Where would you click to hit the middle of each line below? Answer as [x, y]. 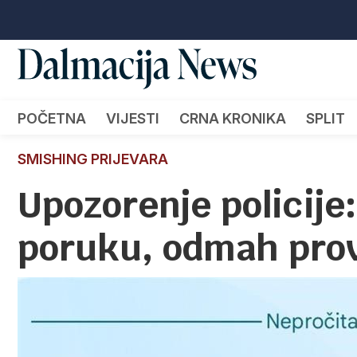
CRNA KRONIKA [233, 118]
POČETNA [52, 118]
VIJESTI [133, 118]
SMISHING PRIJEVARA [93, 159]
